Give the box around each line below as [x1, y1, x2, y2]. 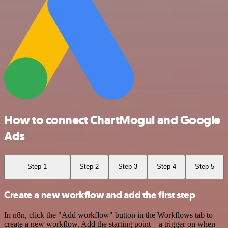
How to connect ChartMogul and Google [4, 112, 220, 129]
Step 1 [27, 163, 47, 171]
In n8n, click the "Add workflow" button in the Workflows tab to [4, 211, 213, 220]
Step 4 [156, 163, 176, 171]
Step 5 [195, 163, 215, 171]
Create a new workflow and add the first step [4, 188, 195, 202]
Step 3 [118, 163, 137, 171]
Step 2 [79, 163, 99, 171]
